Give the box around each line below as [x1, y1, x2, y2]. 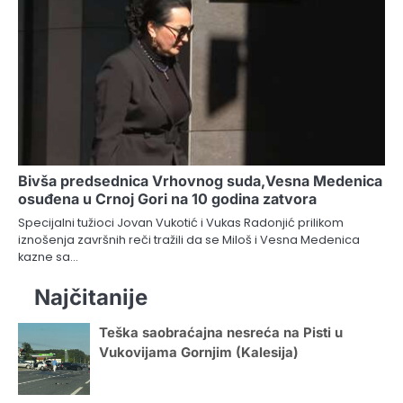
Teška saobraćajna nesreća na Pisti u [99, 324, 343, 341]
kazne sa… [18, 247, 78, 265]
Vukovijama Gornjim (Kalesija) [99, 344, 299, 361]
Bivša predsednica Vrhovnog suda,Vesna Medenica [18, 171, 382, 190]
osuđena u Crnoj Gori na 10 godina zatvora [18, 189, 317, 208]
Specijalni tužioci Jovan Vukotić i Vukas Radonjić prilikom [18, 213, 344, 231]
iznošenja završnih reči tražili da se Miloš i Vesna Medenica [18, 230, 360, 248]
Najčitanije [34, 283, 148, 310]
